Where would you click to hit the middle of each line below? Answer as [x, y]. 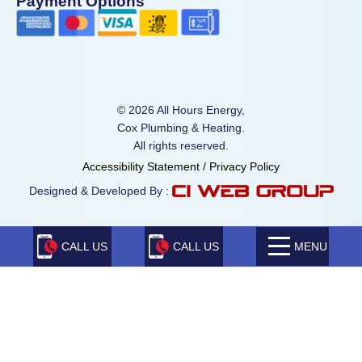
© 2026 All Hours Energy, [181, 109]
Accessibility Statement [141, 166]
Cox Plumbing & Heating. [181, 127]
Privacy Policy [244, 166]
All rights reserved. [181, 145]
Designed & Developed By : [100, 190]
